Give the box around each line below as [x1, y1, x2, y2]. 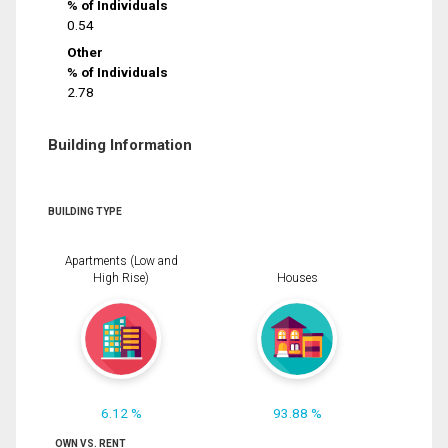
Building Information [48, 135, 192, 154]
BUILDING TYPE [48, 205, 122, 217]
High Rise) [93, 270, 149, 285]
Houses [276, 270, 318, 285]
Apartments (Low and [64, 253, 178, 268]
